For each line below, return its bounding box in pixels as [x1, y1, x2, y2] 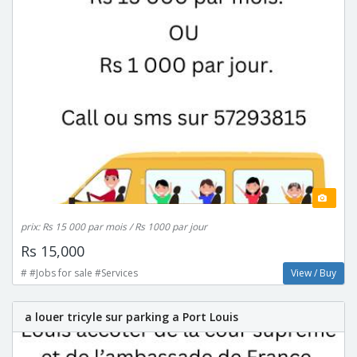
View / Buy [291, 265, 336, 280]
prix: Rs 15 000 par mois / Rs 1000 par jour [21, 219, 207, 233]
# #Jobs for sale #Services [21, 265, 138, 280]
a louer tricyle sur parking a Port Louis [25, 308, 238, 324]
